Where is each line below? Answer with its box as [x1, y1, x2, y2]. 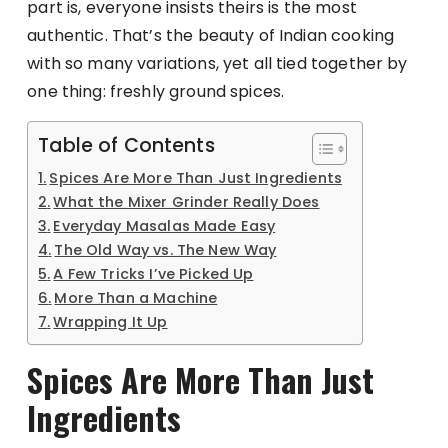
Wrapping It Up [53, 311, 168, 332]
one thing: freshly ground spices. [27, 79, 285, 103]
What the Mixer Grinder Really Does [53, 191, 320, 212]
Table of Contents [38, 131, 215, 159]
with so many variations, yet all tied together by [27, 51, 408, 75]
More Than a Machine [54, 287, 218, 308]
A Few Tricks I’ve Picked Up [53, 263, 254, 284]
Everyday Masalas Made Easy [53, 215, 276, 236]
